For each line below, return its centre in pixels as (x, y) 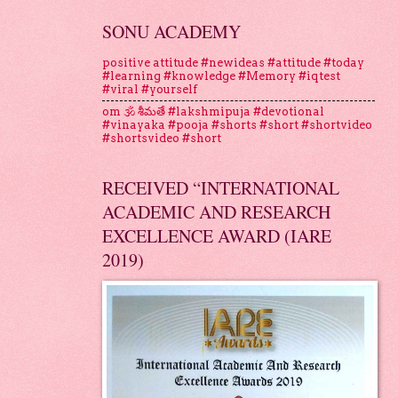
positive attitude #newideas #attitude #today (233, 63)
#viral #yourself (149, 90)
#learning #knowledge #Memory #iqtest (221, 76)
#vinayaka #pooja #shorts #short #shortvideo (237, 125)
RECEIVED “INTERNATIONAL (220, 187)
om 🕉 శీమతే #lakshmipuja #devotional (213, 112)
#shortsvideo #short (161, 139)
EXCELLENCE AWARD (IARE (216, 235)
